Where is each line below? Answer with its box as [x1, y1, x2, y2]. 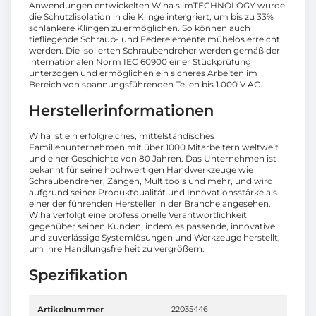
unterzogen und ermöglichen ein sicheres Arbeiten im [29, 68, 257, 79]
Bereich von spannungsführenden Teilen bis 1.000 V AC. [29, 79, 262, 90]
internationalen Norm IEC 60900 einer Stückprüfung [29, 56, 251, 68]
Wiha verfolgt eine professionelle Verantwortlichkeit [29, 209, 247, 221]
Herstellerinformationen [29, 102, 214, 120]
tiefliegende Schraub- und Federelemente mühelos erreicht [29, 34, 280, 45]
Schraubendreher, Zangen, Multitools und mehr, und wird [29, 176, 273, 187]
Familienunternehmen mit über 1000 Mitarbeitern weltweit [29, 142, 279, 153]
